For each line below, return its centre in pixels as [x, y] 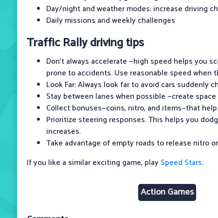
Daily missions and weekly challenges [111, 20]
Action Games [167, 192]
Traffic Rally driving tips [85, 43]
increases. [64, 131]
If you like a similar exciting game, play [94, 163]
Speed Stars [181, 163]
